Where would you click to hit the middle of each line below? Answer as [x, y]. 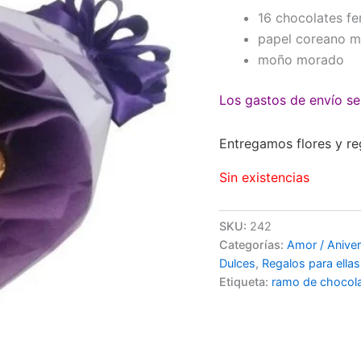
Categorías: [253, 245]
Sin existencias [264, 178]
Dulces [237, 263]
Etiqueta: [245, 282]
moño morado [301, 60]
